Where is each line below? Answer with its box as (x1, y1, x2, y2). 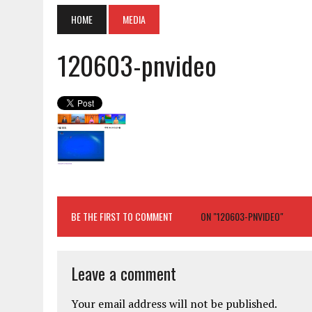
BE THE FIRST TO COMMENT (71, 208, 173, 224)
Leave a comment (71, 260, 176, 286)
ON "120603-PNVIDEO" (201, 208, 283, 224)
